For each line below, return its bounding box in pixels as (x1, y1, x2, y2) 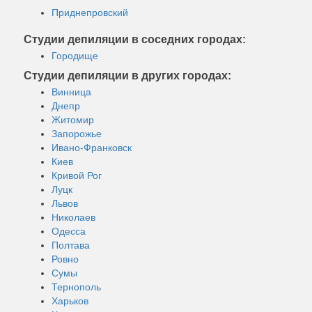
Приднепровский (52, 6, 128, 18)
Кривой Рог (52, 169, 102, 181)
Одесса (52, 225, 86, 237)
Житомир (52, 114, 94, 125)
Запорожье (52, 127, 102, 139)
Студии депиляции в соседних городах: (24, 33, 246, 45)
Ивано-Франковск (52, 141, 132, 153)
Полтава (52, 239, 90, 251)
